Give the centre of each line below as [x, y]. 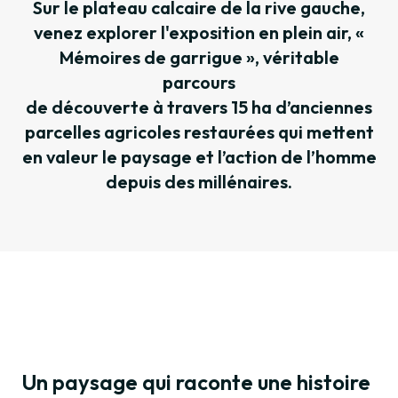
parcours [199, 83]
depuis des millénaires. [199, 182]
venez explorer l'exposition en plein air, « [199, 33]
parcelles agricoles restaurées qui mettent [199, 132]
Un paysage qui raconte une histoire [196, 382]
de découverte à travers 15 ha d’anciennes [199, 107]
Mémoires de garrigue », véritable [199, 58]
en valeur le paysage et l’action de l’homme [199, 157]
